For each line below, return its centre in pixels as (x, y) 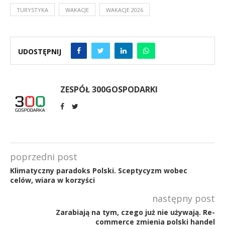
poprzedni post (44, 156)
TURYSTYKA (32, 10)
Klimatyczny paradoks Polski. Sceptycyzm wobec (99, 170)
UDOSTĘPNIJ (40, 51)
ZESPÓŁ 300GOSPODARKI (109, 89)
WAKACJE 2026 (125, 10)
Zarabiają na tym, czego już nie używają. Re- (135, 212)
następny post (184, 198)
